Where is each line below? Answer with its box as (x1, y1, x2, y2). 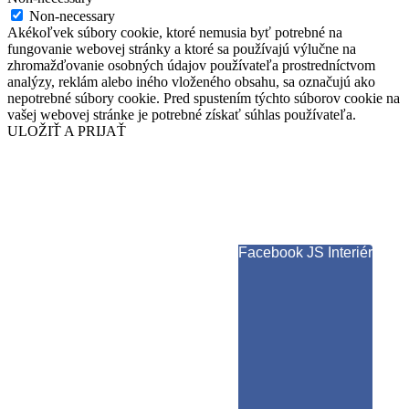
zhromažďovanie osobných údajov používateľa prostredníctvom (7, 58, 375, 74)
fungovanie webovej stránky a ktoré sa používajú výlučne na (7, 41, 356, 58)
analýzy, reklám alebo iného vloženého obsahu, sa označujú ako (7, 74, 375, 90)
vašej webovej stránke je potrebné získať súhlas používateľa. (7, 107, 356, 123)
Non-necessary (29, 8, 115, 25)
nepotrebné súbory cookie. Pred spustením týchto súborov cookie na (7, 90, 400, 107)
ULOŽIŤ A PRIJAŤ (7, 123, 126, 140)
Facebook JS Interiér (238, 245, 372, 261)
